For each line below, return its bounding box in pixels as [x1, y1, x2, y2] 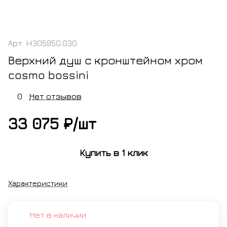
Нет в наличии [30, 210, 86, 219]
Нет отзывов [29, 91, 82, 101]
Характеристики [8, 178, 67, 187]
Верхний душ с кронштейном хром [8, 53, 203, 67]
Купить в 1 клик [79, 147, 148, 159]
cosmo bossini [8, 68, 89, 82]
